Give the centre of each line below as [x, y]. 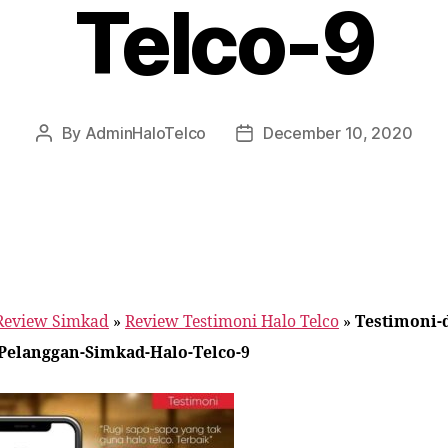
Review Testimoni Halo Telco [232, 322]
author [66, 159]
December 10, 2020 [338, 133]
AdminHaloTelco [145, 133]
